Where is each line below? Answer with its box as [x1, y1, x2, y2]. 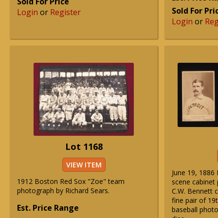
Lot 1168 [65, 141, 103, 152]
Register [50, 7, 81, 18]
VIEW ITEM [66, 160, 102, 169]
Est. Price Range [17, 202, 79, 213]
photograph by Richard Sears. [17, 186, 109, 195]
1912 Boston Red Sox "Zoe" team [17, 177, 125, 186]
